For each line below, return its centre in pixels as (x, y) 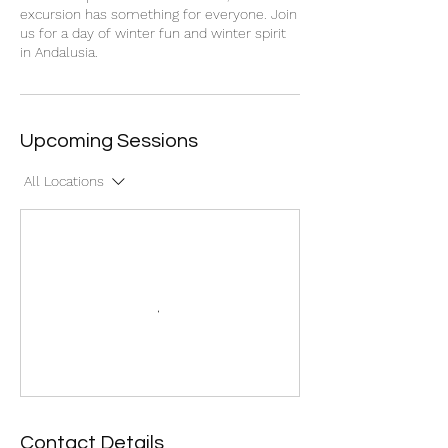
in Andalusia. (59, 52)
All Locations (64, 181)
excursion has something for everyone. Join (158, 14)
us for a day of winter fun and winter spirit (153, 33)
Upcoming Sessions (109, 141)
